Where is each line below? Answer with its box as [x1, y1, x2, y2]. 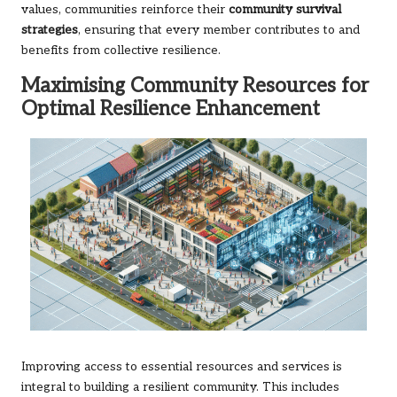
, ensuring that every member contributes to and [78, 22, 360, 37]
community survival [229, 2, 341, 17]
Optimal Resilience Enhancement [21, 97, 320, 121]
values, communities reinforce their [21, 2, 229, 17]
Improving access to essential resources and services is [21, 360, 342, 375]
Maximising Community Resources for [21, 74, 369, 98]
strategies [21, 22, 78, 37]
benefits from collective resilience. [21, 43, 221, 58]
